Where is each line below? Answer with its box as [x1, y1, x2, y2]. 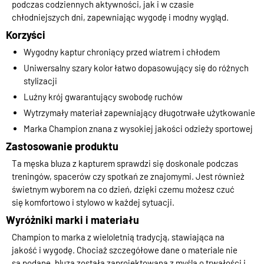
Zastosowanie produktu [6, 140, 118, 153]
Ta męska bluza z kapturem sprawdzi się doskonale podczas [12, 158, 238, 169]
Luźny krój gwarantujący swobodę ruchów [24, 91, 183, 103]
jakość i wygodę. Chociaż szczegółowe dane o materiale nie [12, 245, 237, 256]
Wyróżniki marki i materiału [6, 213, 139, 227]
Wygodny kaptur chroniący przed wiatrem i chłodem [24, 47, 220, 58]
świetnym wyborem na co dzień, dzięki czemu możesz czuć [12, 184, 235, 195]
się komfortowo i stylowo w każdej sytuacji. [12, 197, 174, 208]
